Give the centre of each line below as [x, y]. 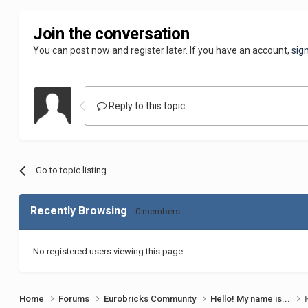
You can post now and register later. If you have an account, [163, 51]
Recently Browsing [83, 211]
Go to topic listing [71, 170]
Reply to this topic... [149, 106]
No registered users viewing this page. [109, 252]
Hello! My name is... [252, 299]
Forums [75, 299]
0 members [158, 212]
